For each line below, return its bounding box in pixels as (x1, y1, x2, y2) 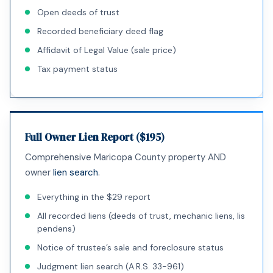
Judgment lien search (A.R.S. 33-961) (37, 261, 184, 272)
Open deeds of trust (37, 7, 119, 18)
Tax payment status (37, 63, 118, 74)
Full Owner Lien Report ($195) (25, 130, 165, 144)
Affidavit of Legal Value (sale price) (37, 44, 176, 55)
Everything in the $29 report (37, 191, 151, 202)
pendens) (37, 223, 76, 234)
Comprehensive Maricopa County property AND (25, 151, 226, 163)
